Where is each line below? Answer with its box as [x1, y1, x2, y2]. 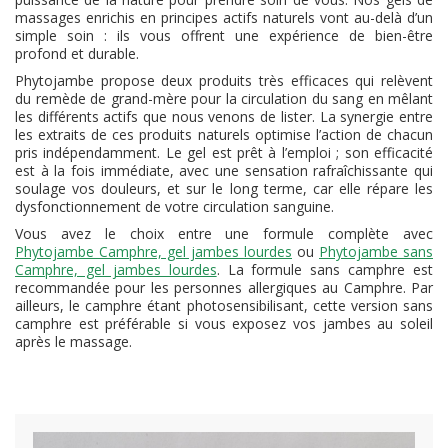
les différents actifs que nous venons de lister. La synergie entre [15, 107, 433, 126]
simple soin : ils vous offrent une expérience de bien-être [15, 26, 433, 45]
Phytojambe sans [319, 242, 433, 261]
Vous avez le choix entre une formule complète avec [15, 224, 433, 243]
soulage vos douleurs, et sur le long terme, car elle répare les [15, 179, 433, 198]
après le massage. [15, 332, 132, 351]
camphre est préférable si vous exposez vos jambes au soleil [15, 314, 433, 333]
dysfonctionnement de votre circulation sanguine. [15, 197, 334, 216]
